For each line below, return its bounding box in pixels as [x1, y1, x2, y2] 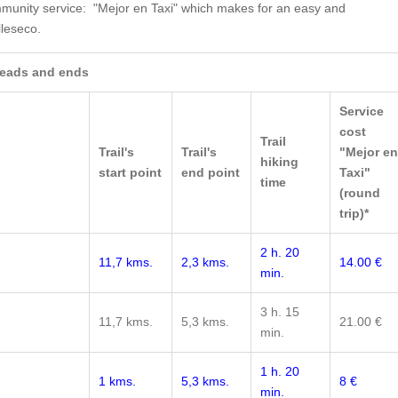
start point [99, 165, 162, 179]
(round [339, 186, 380, 200]
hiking [260, 155, 298, 169]
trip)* [339, 206, 369, 220]
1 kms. [99, 374, 136, 388]
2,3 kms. [181, 255, 229, 269]
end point [181, 165, 240, 179]
